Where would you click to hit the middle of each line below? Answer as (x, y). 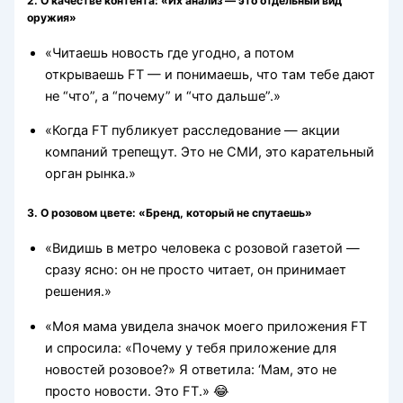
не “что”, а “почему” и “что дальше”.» (163, 96)
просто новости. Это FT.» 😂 (138, 391)
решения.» (79, 292)
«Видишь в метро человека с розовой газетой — (203, 249)
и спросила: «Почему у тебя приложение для (191, 348)
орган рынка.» (91, 174)
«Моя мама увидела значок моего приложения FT (206, 326)
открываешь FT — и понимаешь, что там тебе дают (210, 74)
